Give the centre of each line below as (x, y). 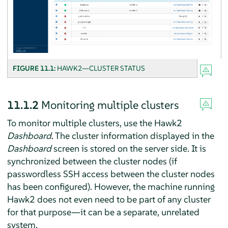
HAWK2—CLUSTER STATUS (101, 68)
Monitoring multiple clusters (110, 105)
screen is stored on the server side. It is (129, 149)
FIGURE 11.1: (35, 68)
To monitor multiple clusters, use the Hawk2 (94, 123)
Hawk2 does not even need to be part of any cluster (109, 199)
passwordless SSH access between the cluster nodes (111, 174)
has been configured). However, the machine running (111, 187)
